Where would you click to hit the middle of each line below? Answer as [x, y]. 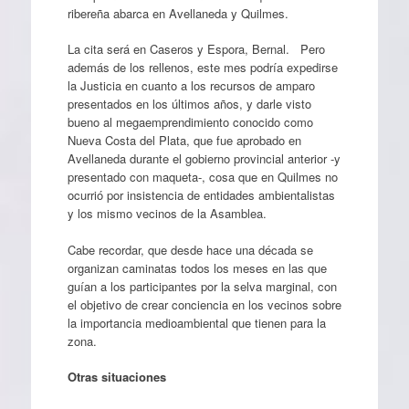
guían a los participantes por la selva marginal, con [202, 286]
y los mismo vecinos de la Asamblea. [170, 214]
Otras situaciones [116, 377]
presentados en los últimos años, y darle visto [189, 104]
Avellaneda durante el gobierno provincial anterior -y [204, 159]
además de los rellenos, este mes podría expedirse [202, 68]
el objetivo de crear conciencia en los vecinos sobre [204, 304]
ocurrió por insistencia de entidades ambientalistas [201, 195]
